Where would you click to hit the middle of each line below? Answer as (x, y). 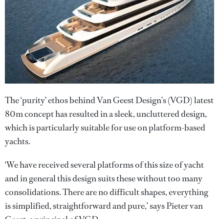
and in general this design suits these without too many (104, 178)
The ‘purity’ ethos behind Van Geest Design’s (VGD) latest (109, 100)
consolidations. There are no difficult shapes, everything (107, 192)
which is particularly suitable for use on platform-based (105, 127)
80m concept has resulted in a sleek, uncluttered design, (106, 114)
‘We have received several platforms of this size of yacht (104, 164)
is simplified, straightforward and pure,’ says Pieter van (104, 206)
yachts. (18, 141)
